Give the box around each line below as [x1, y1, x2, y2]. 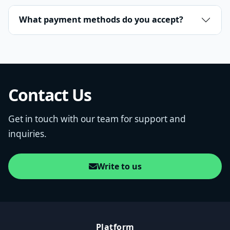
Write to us [97, 160, 142, 172]
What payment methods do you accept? [19, 14, 183, 26]
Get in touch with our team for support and [8, 112, 186, 125]
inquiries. [8, 127, 47, 140]
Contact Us [8, 83, 92, 106]
